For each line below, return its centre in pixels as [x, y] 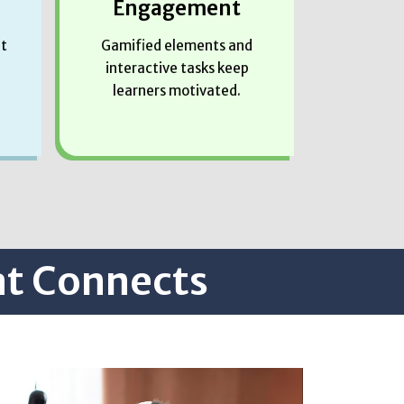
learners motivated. [177, 90]
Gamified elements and [177, 45]
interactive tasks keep [177, 68]
